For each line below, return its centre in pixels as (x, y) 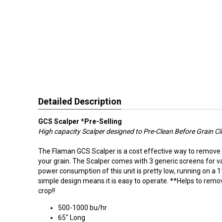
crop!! (47, 191)
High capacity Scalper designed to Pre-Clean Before (116, 131)
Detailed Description (80, 101)
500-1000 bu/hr (83, 208)
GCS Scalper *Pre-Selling (80, 121)
